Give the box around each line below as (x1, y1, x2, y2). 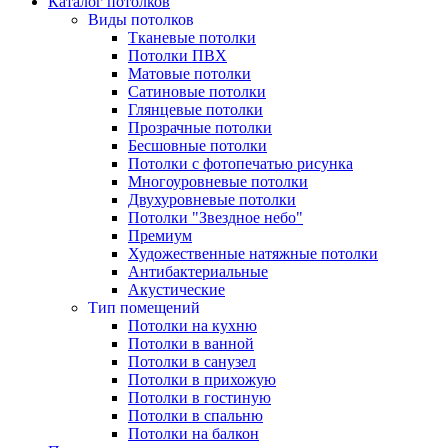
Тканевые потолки (128, 29, 256, 46)
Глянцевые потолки (128, 101, 263, 118)
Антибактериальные (128, 263, 268, 280)
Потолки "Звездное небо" (128, 209, 303, 226)
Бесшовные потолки (128, 137, 267, 154)
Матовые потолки (128, 65, 251, 82)
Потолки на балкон (128, 425, 259, 442)
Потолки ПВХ (128, 47, 227, 64)
